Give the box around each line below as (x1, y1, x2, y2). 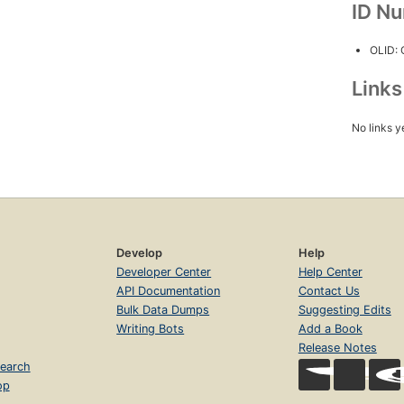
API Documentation (116, 283, 221, 298)
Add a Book (298, 321, 363, 335)
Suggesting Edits (298, 302, 391, 317)
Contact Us (298, 283, 360, 298)
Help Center (298, 264, 363, 279)
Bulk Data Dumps (116, 302, 210, 317)
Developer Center (116, 264, 212, 279)
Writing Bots (116, 321, 185, 335)
